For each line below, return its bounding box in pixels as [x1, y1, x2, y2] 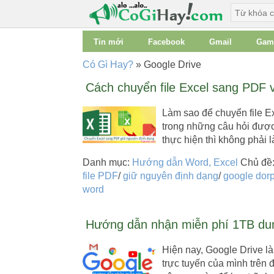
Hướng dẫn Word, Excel [131, 157, 238, 168]
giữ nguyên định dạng [122, 171, 218, 181]
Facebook [147, 37, 185, 46]
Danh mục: [82, 157, 132, 168]
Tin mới [93, 37, 124, 46]
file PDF [82, 171, 118, 181]
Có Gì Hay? [82, 59, 133, 70]
